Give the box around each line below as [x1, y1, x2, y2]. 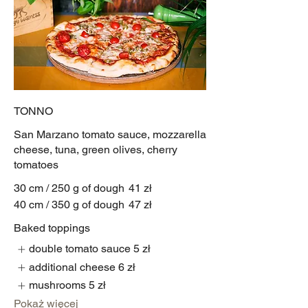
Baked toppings [14, 221, 90, 235]
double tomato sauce [29, 242, 131, 256]
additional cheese [29, 260, 116, 274]
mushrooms [29, 278, 87, 292]
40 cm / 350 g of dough [14, 198, 124, 212]
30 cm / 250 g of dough [14, 181, 124, 195]
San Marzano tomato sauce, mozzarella [14, 128, 206, 142]
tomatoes [14, 158, 58, 172]
